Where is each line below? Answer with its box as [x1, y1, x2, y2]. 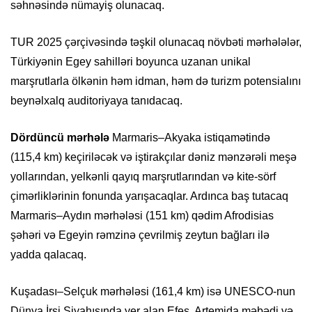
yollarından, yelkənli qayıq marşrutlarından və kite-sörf [10, 171, 276, 183]
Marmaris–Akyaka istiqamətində [109, 132, 270, 144]
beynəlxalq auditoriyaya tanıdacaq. [10, 95, 182, 107]
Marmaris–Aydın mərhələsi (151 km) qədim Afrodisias [10, 210, 274, 222]
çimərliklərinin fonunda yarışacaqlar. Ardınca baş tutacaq [10, 190, 288, 203]
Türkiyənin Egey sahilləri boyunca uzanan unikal [10, 56, 251, 68]
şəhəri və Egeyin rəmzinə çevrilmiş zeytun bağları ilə [10, 229, 270, 242]
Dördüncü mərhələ [10, 132, 109, 144]
